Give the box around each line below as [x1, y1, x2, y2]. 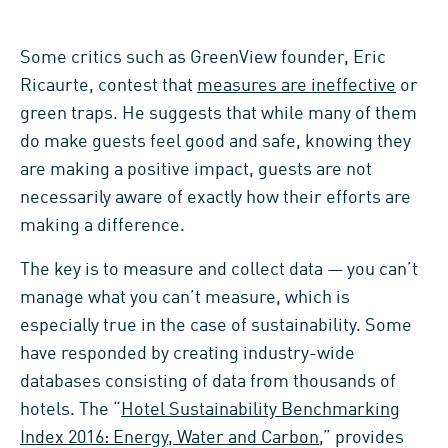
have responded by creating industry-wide [20, 345, 355, 364]
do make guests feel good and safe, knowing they [20, 133, 411, 152]
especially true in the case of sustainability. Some [20, 317, 412, 336]
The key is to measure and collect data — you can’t [20, 261, 418, 280]
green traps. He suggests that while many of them [20, 105, 417, 124]
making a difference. [20, 217, 185, 236]
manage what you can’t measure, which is [20, 289, 350, 308]
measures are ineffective [197, 77, 396, 96]
